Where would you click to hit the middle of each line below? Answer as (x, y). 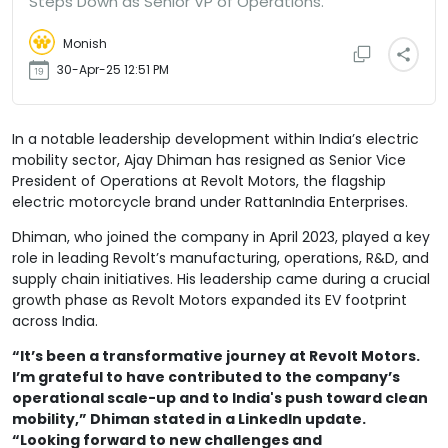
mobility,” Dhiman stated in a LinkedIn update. (189, 418)
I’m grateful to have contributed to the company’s (206, 376)
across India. (55, 320)
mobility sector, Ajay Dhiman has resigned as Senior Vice (209, 159)
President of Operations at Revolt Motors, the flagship (199, 180)
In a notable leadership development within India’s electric (215, 138)
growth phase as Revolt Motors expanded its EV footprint (209, 299)
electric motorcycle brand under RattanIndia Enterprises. (210, 201)
